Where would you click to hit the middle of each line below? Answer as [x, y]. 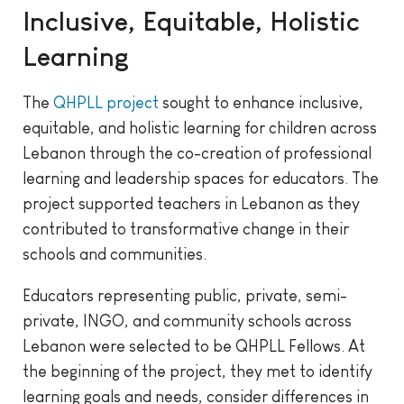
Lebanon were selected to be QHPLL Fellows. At [194, 347]
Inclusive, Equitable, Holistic [191, 22]
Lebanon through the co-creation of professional [197, 154]
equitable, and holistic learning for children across [200, 129]
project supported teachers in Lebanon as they [191, 204]
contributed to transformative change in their [186, 230]
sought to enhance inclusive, [261, 103]
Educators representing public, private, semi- [185, 296]
